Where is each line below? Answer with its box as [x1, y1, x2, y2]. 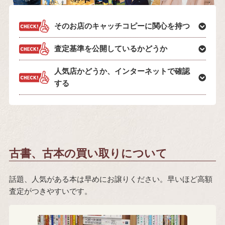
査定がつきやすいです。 [9, 187, 92, 196]
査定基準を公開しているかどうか [54, 44, 167, 53]
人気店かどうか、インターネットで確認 [54, 67, 190, 76]
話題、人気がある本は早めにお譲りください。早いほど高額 [9, 175, 212, 184]
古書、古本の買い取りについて [9, 147, 167, 160]
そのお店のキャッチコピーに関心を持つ [54, 22, 190, 31]
